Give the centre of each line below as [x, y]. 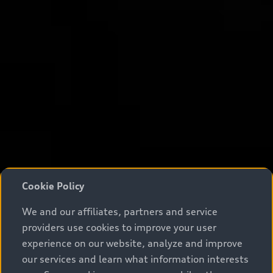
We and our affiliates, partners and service [120, 211]
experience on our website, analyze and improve [132, 243]
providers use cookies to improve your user [119, 227]
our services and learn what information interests [135, 259]
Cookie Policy [53, 186]
